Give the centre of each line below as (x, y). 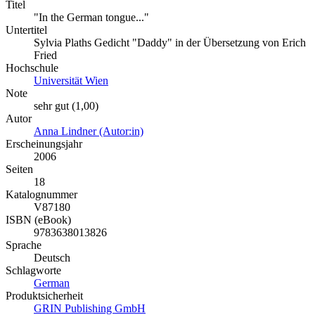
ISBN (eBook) (38, 219)
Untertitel (26, 30)
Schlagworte (33, 270)
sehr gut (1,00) (66, 105)
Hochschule (32, 67)
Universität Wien (71, 80)
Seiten (19, 169)
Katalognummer (41, 194)
